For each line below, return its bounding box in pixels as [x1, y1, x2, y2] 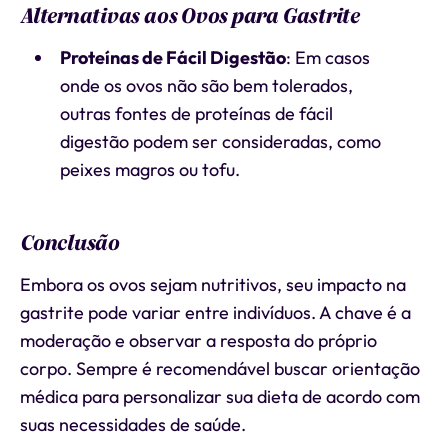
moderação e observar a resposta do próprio [20, 329, 377, 352]
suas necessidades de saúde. [20, 413, 246, 436]
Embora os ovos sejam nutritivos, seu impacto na [20, 273, 406, 296]
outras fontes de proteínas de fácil [59, 102, 333, 125]
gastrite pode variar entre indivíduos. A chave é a [20, 301, 411, 324]
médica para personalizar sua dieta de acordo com [20, 385, 420, 408]
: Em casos [285, 46, 370, 69]
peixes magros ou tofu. [59, 158, 240, 181]
